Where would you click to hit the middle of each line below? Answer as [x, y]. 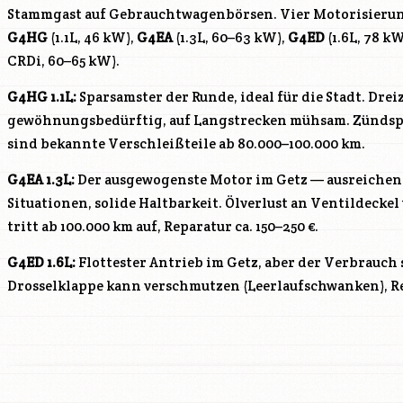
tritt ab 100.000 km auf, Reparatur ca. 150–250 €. [163, 227]
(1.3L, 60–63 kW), [230, 38]
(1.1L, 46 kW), [92, 38]
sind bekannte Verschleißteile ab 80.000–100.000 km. [186, 144]
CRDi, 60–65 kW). [63, 61]
